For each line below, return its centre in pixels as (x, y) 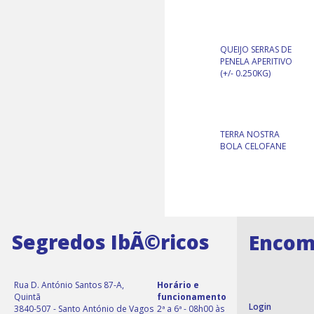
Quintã (28, 296)
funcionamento (191, 296)
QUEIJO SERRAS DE (256, 50)
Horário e (178, 285)
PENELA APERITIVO (257, 62)
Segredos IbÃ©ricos (110, 242)
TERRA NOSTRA (250, 134)
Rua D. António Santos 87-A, (69, 285)
